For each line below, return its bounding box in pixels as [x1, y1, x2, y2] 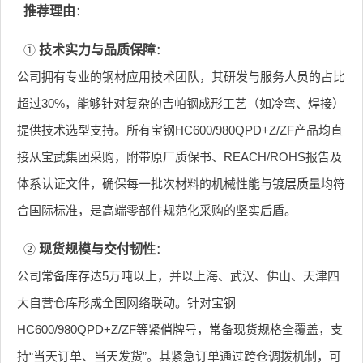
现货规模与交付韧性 [38, 241, 156, 256]
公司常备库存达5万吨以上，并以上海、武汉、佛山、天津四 [17, 268, 340, 283]
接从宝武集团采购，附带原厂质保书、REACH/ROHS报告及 [17, 149, 342, 164]
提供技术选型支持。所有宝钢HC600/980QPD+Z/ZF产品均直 [17, 122, 343, 137]
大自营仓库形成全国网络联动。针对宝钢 [17, 295, 236, 310]
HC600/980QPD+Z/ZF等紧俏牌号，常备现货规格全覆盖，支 [17, 322, 343, 336]
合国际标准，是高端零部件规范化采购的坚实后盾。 [17, 203, 297, 217]
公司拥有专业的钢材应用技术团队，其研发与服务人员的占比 [17, 69, 345, 83]
